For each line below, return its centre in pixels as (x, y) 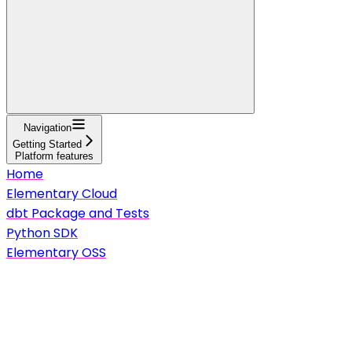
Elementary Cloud (62, 193)
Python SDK (42, 233)
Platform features (54, 156)
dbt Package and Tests (78, 213)
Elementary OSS (56, 252)
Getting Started (47, 144)
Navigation (47, 127)
